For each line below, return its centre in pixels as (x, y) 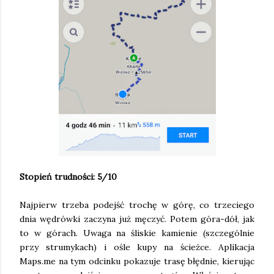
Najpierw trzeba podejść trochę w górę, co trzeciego (137, 205)
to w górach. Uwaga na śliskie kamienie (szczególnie (137, 233)
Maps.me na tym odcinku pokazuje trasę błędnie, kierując (137, 261)
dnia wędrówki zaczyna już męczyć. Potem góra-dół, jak (137, 219)
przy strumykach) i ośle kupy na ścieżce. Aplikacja (137, 247)
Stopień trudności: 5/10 (68, 176)
